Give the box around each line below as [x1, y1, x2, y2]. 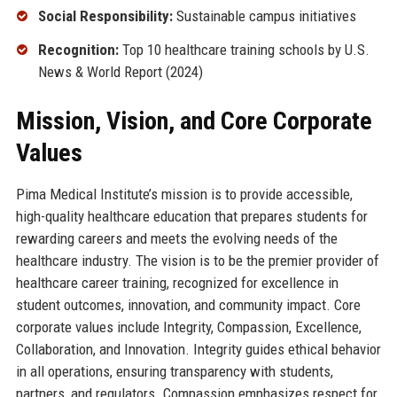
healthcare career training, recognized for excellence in [15, 273, 339, 292]
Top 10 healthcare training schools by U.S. [118, 40, 370, 58]
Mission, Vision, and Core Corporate [15, 105, 372, 136]
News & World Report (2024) [37, 62, 203, 81]
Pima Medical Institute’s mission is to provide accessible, [15, 184, 353, 203]
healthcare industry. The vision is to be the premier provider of [15, 251, 379, 269]
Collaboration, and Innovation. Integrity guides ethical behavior [15, 339, 381, 358]
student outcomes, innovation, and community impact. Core [15, 295, 361, 314]
